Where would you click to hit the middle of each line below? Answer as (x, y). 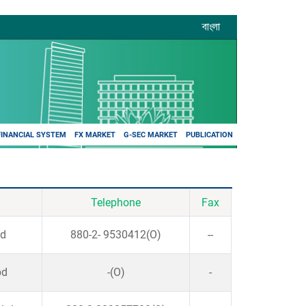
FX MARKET (95, 135)
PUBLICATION (209, 135)
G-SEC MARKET (151, 135)
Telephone (116, 202)
